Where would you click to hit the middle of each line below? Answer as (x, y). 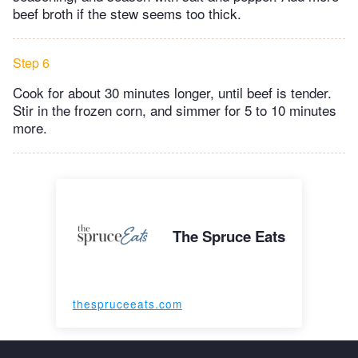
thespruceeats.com (127, 304)
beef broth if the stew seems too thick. (127, 14)
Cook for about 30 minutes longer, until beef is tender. (172, 93)
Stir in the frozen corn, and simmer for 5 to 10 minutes (175, 110)
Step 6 (31, 63)
